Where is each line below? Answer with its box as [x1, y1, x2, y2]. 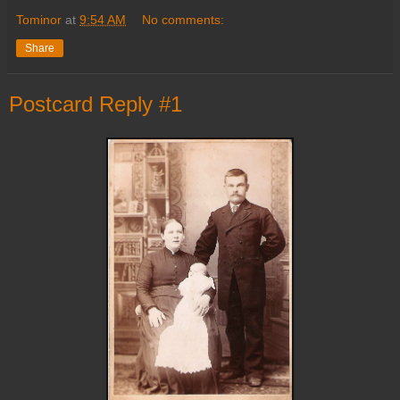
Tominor [16, 12, 62, 27]
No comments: [142, 12, 225, 27]
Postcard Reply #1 [9, 91, 182, 116]
